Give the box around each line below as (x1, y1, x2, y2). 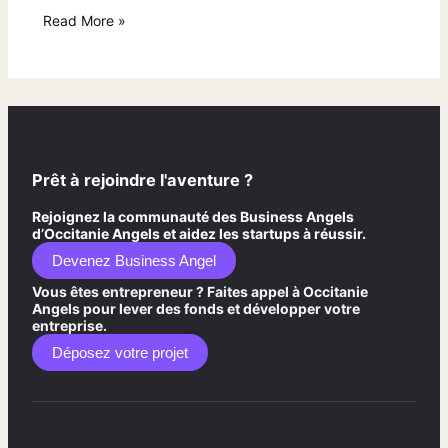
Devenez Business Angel (52, 251, 216, 269)
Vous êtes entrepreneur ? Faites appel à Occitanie (32, 282, 368, 300)
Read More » (43, 11, 126, 29)
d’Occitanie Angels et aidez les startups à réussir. (32, 224, 366, 242)
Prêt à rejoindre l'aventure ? (32, 170, 253, 191)
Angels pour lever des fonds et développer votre (32, 299, 360, 317)
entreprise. (32, 316, 107, 334)
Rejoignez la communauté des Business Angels (32, 207, 354, 225)
